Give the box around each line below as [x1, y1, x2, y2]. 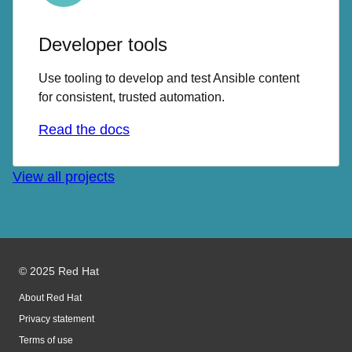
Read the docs [38, 121, 130, 137]
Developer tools [38, 33, 167, 55]
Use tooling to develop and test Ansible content [38, 71, 299, 85]
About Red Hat [19, 291, 82, 303]
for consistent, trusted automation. [38, 90, 225, 104]
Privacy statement [19, 313, 94, 324]
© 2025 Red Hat [19, 264, 99, 277]
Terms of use [19, 334, 73, 346]
